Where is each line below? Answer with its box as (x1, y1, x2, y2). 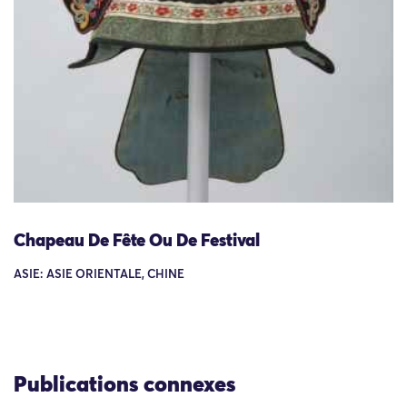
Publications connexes (14, 373, 235, 396)
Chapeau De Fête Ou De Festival (14, 233, 260, 251)
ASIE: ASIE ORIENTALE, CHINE (14, 269, 184, 282)
